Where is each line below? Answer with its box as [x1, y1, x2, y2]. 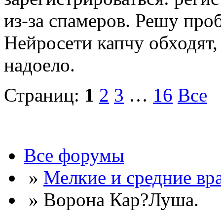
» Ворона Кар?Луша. [24, 189, 199, 211]
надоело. [4, 54, 75, 76]
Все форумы [24, 145, 124, 166]
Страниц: [4, 84, 84, 106]
